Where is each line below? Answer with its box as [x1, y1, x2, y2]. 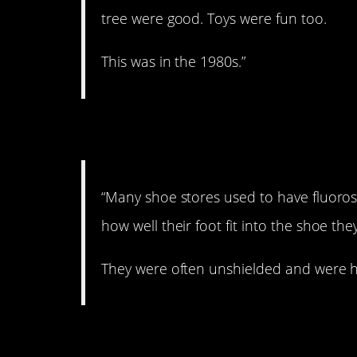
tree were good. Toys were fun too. [101, 9, 327, 29]
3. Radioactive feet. [81, 108, 340, 151]
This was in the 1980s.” [101, 52, 246, 72]
